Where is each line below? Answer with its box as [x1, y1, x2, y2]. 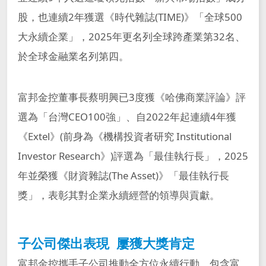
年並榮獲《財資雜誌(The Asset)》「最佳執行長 [17, 169, 229, 183]
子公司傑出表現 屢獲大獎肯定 [17, 235, 195, 252]
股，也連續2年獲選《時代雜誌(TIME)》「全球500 [17, 10, 242, 24]
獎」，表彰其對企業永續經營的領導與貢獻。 [17, 188, 220, 202]
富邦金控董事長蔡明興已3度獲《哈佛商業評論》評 [17, 90, 246, 104]
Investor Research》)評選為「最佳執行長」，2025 [17, 149, 248, 163]
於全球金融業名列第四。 [17, 49, 129, 64]
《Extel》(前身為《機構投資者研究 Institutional [17, 129, 232, 144]
